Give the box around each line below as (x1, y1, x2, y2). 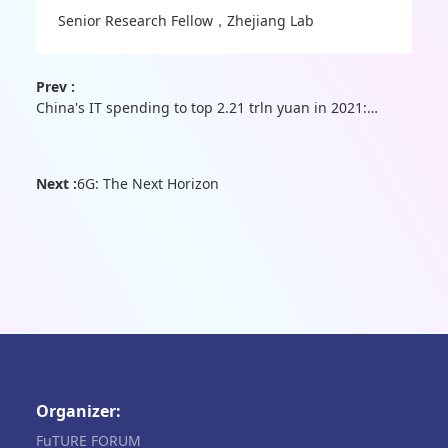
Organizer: (35, 399, 121, 422)
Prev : (35, 77, 75, 97)
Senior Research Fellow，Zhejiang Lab (58, 10, 315, 30)
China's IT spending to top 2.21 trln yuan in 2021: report (366, 98, 378, 118)
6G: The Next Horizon (76, 174, 219, 194)
